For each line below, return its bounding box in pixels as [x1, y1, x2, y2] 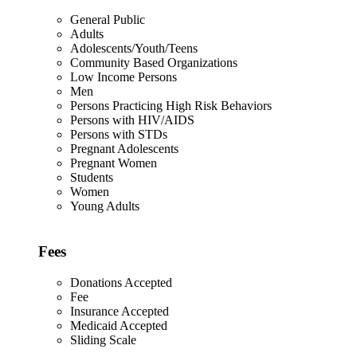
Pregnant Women [70, 156, 157, 171]
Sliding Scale [70, 332, 136, 347]
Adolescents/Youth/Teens [70, 41, 198, 56]
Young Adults [70, 199, 139, 214]
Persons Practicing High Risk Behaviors [70, 99, 272, 113]
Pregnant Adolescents [70, 142, 178, 156]
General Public [70, 13, 145, 27]
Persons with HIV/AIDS [70, 113, 194, 127]
